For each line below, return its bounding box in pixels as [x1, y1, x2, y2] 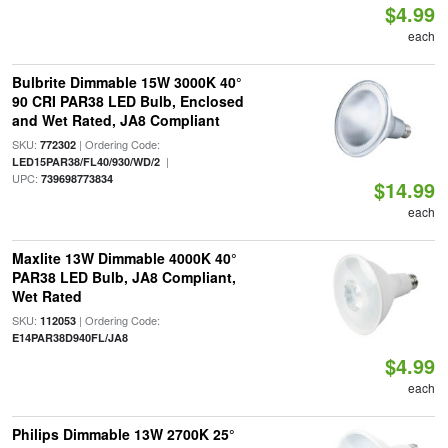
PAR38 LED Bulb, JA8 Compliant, [11, 267, 236, 287]
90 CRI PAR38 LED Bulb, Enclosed [11, 91, 244, 111]
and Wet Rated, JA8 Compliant [11, 110, 220, 130]
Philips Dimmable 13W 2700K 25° [11, 424, 235, 444]
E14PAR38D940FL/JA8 [11, 330, 128, 345]
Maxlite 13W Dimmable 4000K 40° [11, 248, 237, 268]
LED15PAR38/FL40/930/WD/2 [11, 154, 160, 169]
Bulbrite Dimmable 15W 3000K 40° [11, 72, 242, 92]
